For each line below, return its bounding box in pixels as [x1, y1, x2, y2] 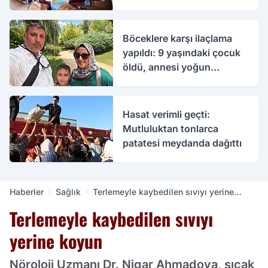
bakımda [123, 75, 162, 88]
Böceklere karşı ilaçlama [123, 32, 233, 45]
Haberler [10, 187, 44, 197]
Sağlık [56, 187, 81, 197]
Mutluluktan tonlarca [123, 123, 219, 135]
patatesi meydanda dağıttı [123, 137, 242, 150]
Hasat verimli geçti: [123, 108, 211, 121]
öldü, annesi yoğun [123, 61, 211, 74]
